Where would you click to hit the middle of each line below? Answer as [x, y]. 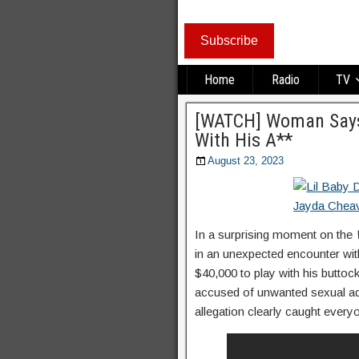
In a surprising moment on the [275, 234]
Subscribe [229, 40]
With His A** [244, 140]
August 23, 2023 [246, 160]
